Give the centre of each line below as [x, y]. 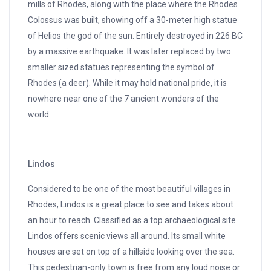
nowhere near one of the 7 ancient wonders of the [124, 99]
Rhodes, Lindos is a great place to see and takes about [131, 205]
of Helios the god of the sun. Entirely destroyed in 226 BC [135, 36]
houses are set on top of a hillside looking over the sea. [132, 252]
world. [40, 115]
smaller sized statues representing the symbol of [122, 67]
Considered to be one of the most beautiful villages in [129, 189]
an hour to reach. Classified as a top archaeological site [132, 220]
